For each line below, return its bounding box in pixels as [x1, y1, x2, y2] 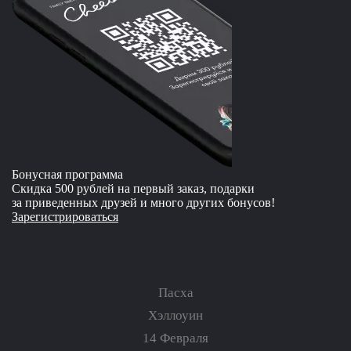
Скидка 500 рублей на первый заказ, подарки [12, 182, 255, 196]
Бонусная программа [12, 168, 123, 182]
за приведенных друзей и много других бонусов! [12, 196, 275, 210]
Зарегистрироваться [12, 210, 118, 224]
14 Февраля [143, 331, 208, 346]
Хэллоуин [148, 308, 203, 324]
